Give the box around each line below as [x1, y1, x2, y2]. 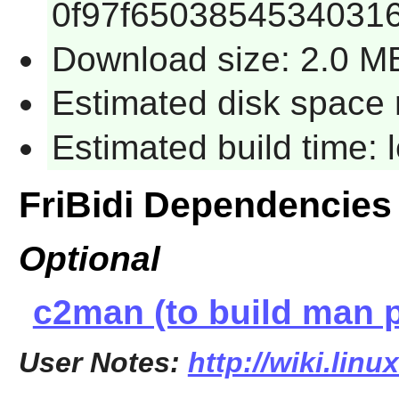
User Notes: [18, 346, 188, 379]
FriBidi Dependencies [18, 183, 392, 225]
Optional [18, 240, 160, 278]
